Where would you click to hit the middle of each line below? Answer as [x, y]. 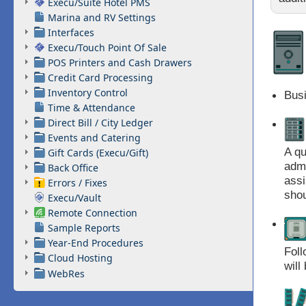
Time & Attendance [92, 107]
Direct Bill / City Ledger [100, 122]
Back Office [73, 167]
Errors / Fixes [78, 182]
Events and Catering [94, 137]
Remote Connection [93, 212]
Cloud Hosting [80, 258]
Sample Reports [84, 227]
